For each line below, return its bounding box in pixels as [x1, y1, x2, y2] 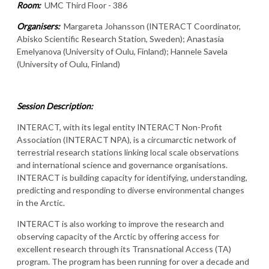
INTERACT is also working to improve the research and [17, 219, 224, 229]
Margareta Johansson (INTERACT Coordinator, [64, 21, 241, 32]
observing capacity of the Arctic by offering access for [17, 231, 219, 242]
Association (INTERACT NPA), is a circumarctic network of [17, 134, 236, 145]
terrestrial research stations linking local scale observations [17, 147, 239, 158]
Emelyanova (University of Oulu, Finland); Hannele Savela [17, 46, 228, 57]
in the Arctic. [17, 198, 65, 208]
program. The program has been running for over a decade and [17, 256, 249, 267]
